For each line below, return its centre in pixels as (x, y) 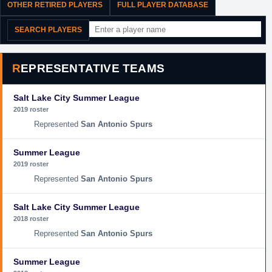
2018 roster (31, 219)
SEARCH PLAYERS (48, 30)
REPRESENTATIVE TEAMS (93, 68)
